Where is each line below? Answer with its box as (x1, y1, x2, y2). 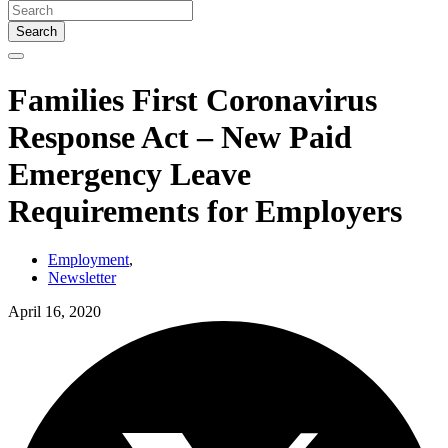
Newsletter (48, 268, 116, 286)
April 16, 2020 (8, 302, 101, 320)
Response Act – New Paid (8, 118, 352, 155)
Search (16, 24, 57, 40)
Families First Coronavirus (8, 81, 377, 118)
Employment (48, 250, 129, 268)
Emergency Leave (8, 155, 251, 192)
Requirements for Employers (8, 192, 402, 229)
